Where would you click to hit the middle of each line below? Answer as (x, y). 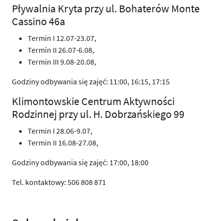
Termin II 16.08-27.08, (63, 142)
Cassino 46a (45, 21)
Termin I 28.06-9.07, (60, 130)
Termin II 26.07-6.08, (61, 50)
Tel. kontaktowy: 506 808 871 (59, 182)
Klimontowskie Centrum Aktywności (93, 101)
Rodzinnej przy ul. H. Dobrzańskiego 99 (98, 114)
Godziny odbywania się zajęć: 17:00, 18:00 (80, 162)
